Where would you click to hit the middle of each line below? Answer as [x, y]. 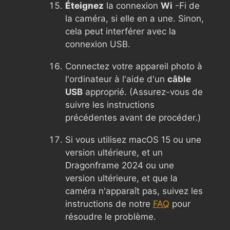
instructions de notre [109, 204]
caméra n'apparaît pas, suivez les [134, 191]
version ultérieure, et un [114, 152]
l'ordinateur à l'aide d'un [116, 79]
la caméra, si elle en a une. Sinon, [135, 18]
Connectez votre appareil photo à [134, 66]
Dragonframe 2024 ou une [120, 165]
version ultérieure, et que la [121, 178]
